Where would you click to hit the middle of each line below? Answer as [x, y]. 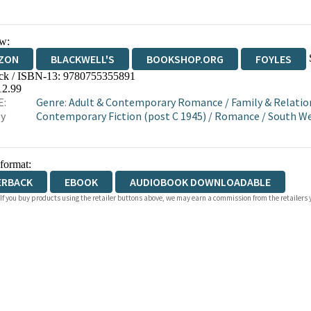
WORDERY [237, 81]
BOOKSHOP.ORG [185, 59]
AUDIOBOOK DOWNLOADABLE [200, 182]
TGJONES [159, 81]
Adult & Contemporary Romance [146, 102]
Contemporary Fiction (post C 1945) [121, 116]
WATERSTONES [67, 81]
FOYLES [273, 59]
